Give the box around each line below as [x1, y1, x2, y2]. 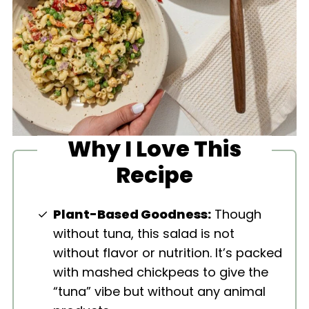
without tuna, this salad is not [53, 225, 235, 243]
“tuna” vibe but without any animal [53, 283, 266, 301]
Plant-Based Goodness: [53, 206, 212, 223]
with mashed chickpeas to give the [53, 263, 269, 281]
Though [211, 206, 262, 223]
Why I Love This [68, 132, 241, 164]
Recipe [116, 159, 193, 190]
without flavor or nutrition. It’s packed [53, 244, 283, 262]
